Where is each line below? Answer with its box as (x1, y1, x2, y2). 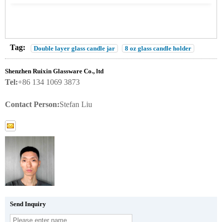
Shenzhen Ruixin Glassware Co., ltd (5, 67, 104, 75)
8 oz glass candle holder (125, 44, 191, 52)
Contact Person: (5, 100, 59, 109)
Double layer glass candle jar (34, 44, 115, 52)
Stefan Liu (59, 100, 92, 109)
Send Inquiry (10, 200, 46, 208)
